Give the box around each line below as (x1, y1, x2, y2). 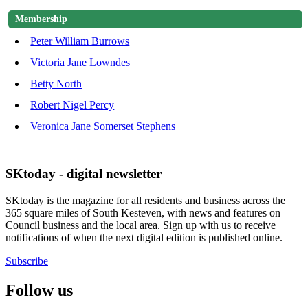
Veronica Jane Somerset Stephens (30, 120, 176, 132)
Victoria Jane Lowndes (30, 56, 131, 68)
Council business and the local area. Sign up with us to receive (5, 219, 276, 232)
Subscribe (5, 255, 48, 267)
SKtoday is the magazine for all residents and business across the (5, 195, 285, 207)
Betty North (30, 77, 82, 89)
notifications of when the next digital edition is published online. (5, 232, 283, 244)
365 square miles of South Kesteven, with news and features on (5, 207, 280, 219)
